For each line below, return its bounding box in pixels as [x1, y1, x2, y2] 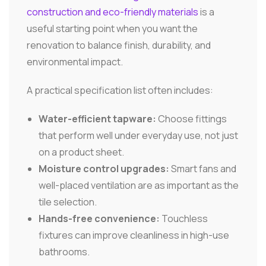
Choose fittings [156, 112, 227, 125]
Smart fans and [169, 161, 236, 175]
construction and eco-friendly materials [27, 5, 198, 18]
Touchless [160, 211, 208, 225]
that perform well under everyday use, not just [39, 128, 238, 142]
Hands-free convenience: [39, 211, 160, 225]
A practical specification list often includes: [27, 83, 213, 97]
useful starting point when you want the [27, 21, 198, 35]
